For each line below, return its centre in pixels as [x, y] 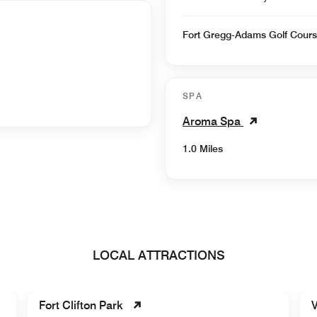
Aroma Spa [213, 121]
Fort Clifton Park [81, 305]
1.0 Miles [203, 148]
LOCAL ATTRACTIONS [158, 255]
